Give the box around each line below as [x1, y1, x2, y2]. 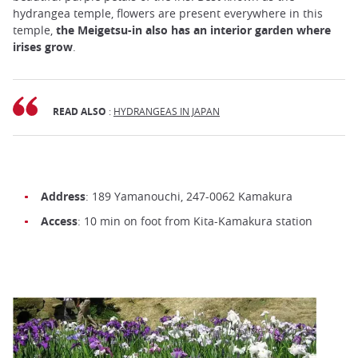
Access [41, 213, 78, 229]
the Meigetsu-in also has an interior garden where [56, 22, 331, 38]
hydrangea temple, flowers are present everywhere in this [13, 5, 323, 21]
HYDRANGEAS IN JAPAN [113, 104, 220, 117]
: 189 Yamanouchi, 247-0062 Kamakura [86, 189, 292, 205]
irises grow [13, 38, 73, 54]
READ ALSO [53, 104, 106, 118]
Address [41, 189, 86, 205]
